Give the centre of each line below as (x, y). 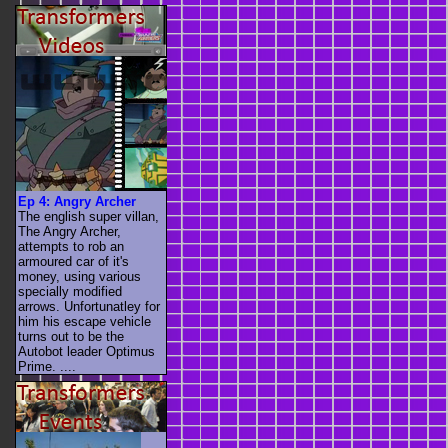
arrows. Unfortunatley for (89, 306)
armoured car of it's (73, 261)
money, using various (79, 276)
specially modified (70, 291)
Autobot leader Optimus (86, 351)
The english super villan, (88, 216)
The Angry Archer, (69, 231)
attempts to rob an (71, 246)
